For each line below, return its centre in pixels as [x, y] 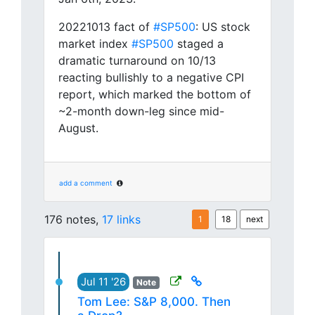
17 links [121, 220]
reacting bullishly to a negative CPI [151, 78]
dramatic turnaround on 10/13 [137, 61]
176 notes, [73, 220]
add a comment [86, 183]
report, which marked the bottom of [155, 95]
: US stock [223, 27]
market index [95, 44]
